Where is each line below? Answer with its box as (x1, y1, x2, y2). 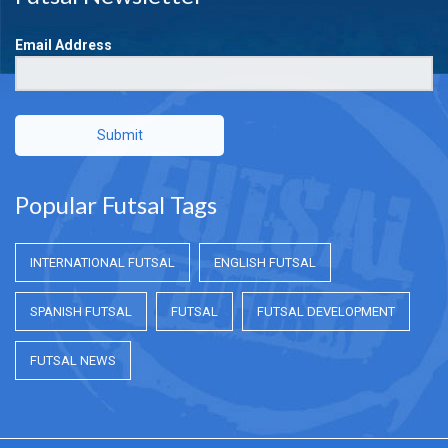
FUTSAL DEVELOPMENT (257, 303, 395, 319)
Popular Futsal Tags (15, 189, 217, 219)
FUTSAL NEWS (30, 352, 116, 368)
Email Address (15, 36, 112, 53)
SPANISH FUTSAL (30, 303, 132, 319)
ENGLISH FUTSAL (214, 254, 316, 270)
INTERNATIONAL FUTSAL (30, 254, 175, 270)
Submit (96, 126, 143, 143)
